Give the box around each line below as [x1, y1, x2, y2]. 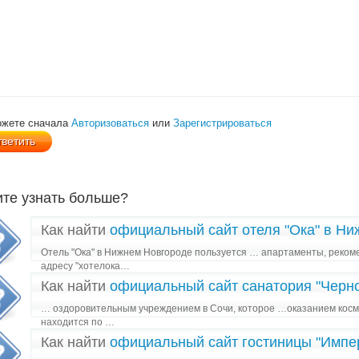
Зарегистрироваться [173, 117, 272, 129]
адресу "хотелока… [41, 260, 130, 272]
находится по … [41, 317, 115, 328]
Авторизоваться [71, 117, 149, 129]
